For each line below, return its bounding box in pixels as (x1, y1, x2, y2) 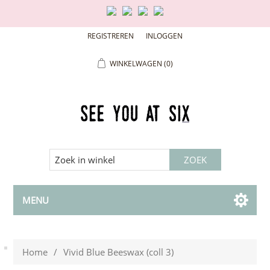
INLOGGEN (146, 31, 183, 41)
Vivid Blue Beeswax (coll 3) (63, 246, 174, 259)
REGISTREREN (87, 31, 134, 41)
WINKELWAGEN (109, 58, 162, 69)
